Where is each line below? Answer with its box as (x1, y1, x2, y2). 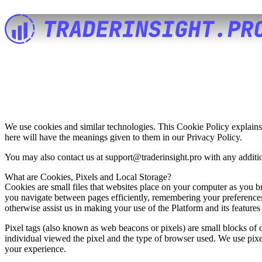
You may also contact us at (5, 151, 105, 162)
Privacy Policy (187, 132, 240, 142)
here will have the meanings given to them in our (5, 132, 187, 142)
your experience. (5, 243, 66, 254)
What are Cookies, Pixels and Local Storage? (5, 171, 171, 182)
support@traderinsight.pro (105, 151, 202, 162)
